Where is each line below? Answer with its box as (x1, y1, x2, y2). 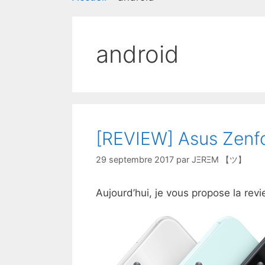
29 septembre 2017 (96, 154, 174, 165)
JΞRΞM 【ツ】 (192, 154, 246, 165)
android (96, 40, 179, 69)
